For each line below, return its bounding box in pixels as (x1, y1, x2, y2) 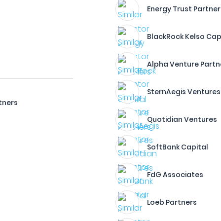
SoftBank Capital (147, 142, 209, 152)
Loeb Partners (147, 197, 197, 207)
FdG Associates (147, 170, 204, 180)
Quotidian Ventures (147, 114, 218, 124)
